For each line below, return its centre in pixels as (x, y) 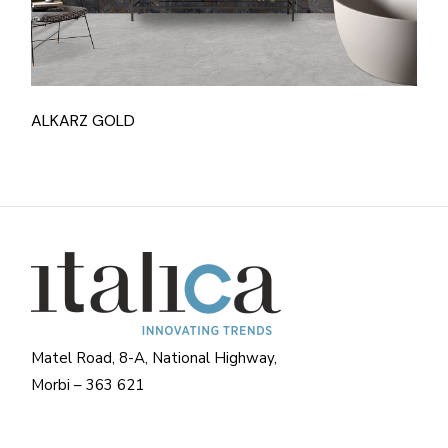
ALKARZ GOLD (83, 120)
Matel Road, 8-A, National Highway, (154, 357)
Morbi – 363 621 (88, 384)
